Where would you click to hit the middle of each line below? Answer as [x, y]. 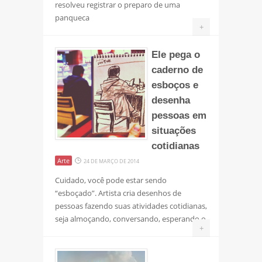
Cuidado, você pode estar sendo [111, 180]
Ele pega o [176, 54]
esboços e [175, 85]
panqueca [72, 17]
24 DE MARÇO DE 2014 [111, 161]
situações [174, 130]
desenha [171, 100]
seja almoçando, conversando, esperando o [130, 218]
